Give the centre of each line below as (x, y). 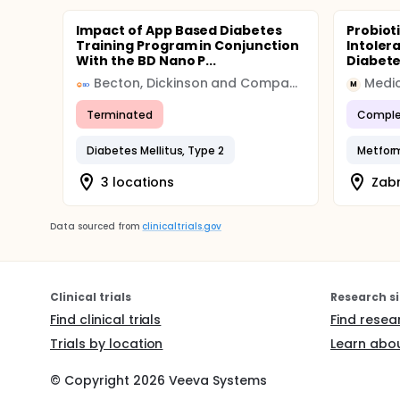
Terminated (120, 114)
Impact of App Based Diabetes (179, 30)
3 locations (137, 182)
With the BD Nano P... (146, 61)
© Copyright (92, 380)
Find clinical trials (106, 320)
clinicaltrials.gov (182, 226)
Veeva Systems (216, 380)
